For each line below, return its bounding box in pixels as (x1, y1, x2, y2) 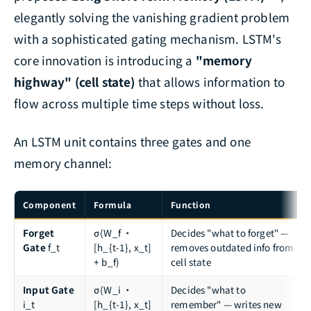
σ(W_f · (94, 225, 133, 239)
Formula (94, 198, 132, 210)
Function (171, 198, 211, 210)
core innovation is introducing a (14, 51, 196, 69)
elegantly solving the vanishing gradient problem (14, 8, 290, 26)
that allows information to (135, 72, 285, 90)
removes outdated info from (171, 239, 294, 254)
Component (23, 198, 76, 210)
